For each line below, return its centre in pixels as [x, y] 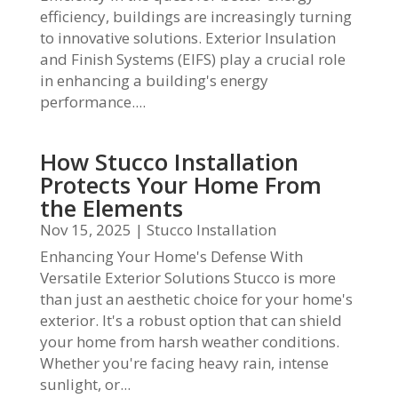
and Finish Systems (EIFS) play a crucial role [192, 59]
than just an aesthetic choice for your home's [196, 299]
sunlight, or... [85, 384]
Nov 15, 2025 [85, 230]
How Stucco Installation [169, 162]
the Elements [111, 208]
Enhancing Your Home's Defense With [171, 256]
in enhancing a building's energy [154, 80]
